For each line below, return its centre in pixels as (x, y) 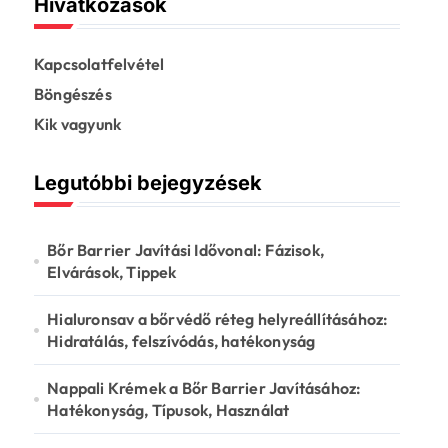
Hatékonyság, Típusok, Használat (168, 410)
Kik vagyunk (78, 124)
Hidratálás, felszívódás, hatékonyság (181, 341)
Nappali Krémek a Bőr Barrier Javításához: (204, 388)
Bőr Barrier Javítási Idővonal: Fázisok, (186, 250)
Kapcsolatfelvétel (99, 64)
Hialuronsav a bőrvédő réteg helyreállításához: (218, 319)
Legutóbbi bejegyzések (148, 183)
